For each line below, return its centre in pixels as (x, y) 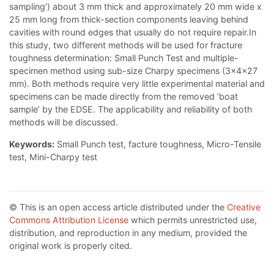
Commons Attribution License (69, 220)
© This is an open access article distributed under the (118, 207)
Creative (244, 207)
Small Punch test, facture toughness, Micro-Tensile (158, 144)
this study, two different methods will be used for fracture (126, 45)
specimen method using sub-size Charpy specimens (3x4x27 (133, 71)
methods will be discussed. (64, 122)
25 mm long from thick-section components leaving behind (129, 20)
